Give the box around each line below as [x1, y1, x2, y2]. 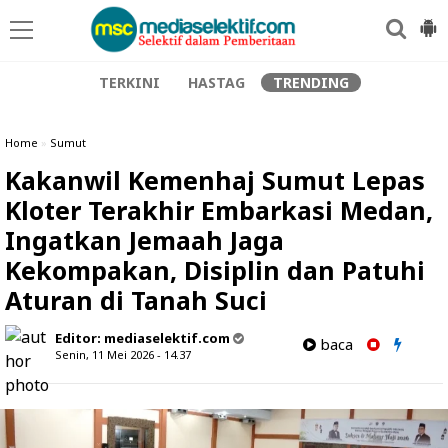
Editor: [55, 329, 104, 347]
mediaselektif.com [104, 329, 230, 347]
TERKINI [99, 73, 160, 92]
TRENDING [273, 73, 349, 92]
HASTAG [188, 73, 245, 92]
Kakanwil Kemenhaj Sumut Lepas [5, 163, 425, 197]
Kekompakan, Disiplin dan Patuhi [5, 253, 425, 287]
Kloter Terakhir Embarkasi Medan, [5, 193, 433, 227]
